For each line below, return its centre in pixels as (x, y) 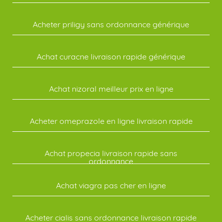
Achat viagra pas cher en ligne (111, 185)
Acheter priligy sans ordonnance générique (111, 24)
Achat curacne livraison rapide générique (111, 56)
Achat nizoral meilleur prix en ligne (111, 89)
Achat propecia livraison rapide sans (111, 153)
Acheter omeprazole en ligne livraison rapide (111, 121)
